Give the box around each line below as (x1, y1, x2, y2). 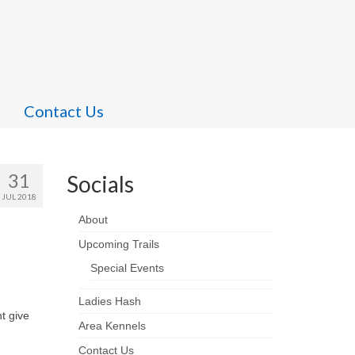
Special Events (90, 261, 164, 274)
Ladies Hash (78, 295, 141, 307)
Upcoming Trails (78, 238, 159, 250)
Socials (66, 170, 134, 197)
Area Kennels (78, 319, 146, 332)
